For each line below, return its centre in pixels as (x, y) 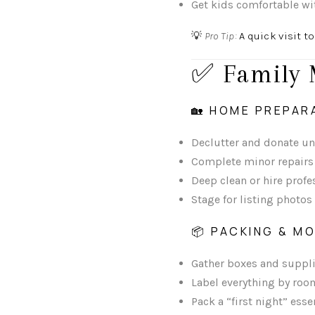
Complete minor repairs (252, 162)
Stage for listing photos (252, 200)
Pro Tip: (220, 36)
